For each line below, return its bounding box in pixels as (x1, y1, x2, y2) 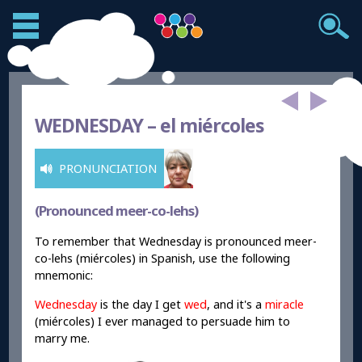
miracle (265, 296, 305, 312)
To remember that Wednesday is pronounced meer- (35, 234, 318, 250)
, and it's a (207, 296, 266, 312)
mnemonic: (35, 267, 94, 284)
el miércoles (156, 112, 265, 138)
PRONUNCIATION (59, 161, 158, 177)
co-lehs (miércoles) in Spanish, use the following (35, 250, 291, 267)
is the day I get (97, 296, 185, 312)
